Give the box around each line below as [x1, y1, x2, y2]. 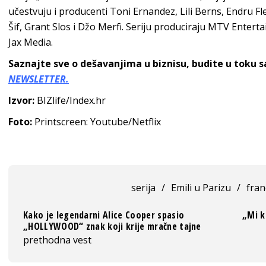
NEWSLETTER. [8, 72, 69, 85]
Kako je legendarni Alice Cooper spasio [23, 208, 185, 221]
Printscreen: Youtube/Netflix [32, 115, 161, 128]
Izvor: [8, 93, 34, 107]
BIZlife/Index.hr [34, 93, 106, 107]
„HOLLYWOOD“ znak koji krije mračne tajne [23, 219, 201, 233]
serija [131, 180, 156, 194]
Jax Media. [8, 35, 53, 49]
